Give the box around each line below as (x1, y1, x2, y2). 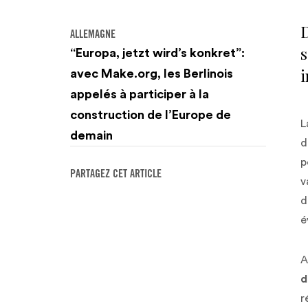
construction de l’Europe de (70, 109, 231, 121)
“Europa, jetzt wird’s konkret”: (70, 47, 245, 59)
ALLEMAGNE (70, 30, 115, 41)
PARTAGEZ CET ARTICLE (70, 169, 162, 180)
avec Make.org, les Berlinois (70, 67, 233, 80)
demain (70, 129, 113, 142)
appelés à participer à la (70, 88, 209, 100)
